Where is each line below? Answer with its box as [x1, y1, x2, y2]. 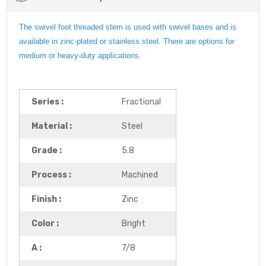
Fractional [122, 96, 161, 107]
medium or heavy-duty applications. [19, 50, 141, 60]
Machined [122, 169, 158, 180]
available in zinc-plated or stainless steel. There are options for [19, 36, 235, 46]
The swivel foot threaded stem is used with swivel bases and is [19, 22, 236, 31]
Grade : [31, 145, 62, 156]
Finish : [31, 194, 61, 204]
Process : [31, 169, 71, 180]
